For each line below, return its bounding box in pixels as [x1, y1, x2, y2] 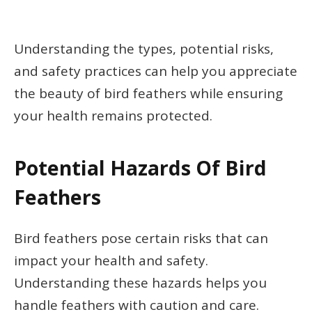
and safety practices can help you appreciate [14, 61, 297, 80]
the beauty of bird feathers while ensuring [14, 84, 283, 102]
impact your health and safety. [14, 251, 208, 270]
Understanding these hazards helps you [14, 273, 267, 292]
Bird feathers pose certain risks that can [14, 228, 268, 247]
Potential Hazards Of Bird [14, 155, 267, 182]
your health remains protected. [14, 106, 212, 125]
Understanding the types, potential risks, [14, 39, 274, 58]
